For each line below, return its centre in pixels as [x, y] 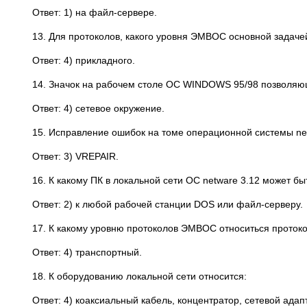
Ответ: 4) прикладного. [84, 60]
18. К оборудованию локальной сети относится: [139, 276]
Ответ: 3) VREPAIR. [75, 156]
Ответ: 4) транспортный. [87, 252]
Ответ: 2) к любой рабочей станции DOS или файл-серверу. [168, 204]
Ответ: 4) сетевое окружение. [98, 108]
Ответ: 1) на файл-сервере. [95, 12]
